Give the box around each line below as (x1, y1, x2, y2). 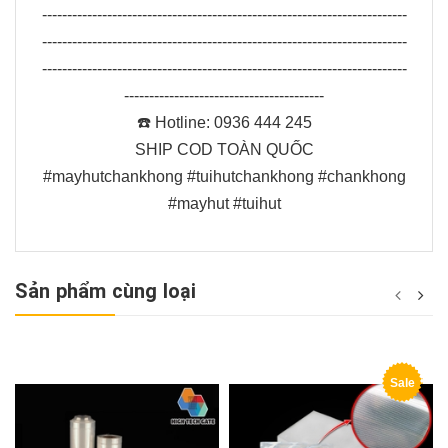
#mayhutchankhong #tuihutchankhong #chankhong (42, 168, 406, 186)
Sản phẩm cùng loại (15, 279, 197, 304)
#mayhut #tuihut (167, 195, 281, 213)
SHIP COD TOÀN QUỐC (134, 141, 314, 159)
